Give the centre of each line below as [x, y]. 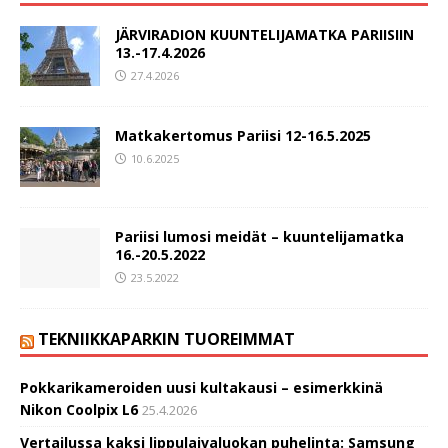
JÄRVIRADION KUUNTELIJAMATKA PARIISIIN [264, 35]
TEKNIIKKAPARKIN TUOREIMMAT [166, 339]
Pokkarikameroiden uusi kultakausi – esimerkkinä [201, 388]
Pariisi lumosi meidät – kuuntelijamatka [259, 237]
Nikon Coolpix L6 [79, 410]
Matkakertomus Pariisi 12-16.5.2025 [243, 136]
